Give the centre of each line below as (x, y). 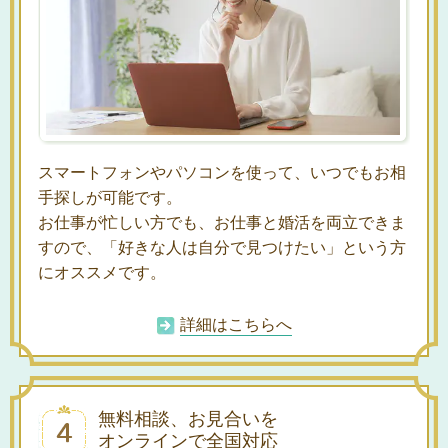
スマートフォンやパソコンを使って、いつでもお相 (222, 172)
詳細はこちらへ (235, 324)
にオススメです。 (102, 272)
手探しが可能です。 (110, 197)
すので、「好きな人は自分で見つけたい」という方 (222, 247)
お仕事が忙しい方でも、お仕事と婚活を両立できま (222, 222)
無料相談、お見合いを (188, 418)
